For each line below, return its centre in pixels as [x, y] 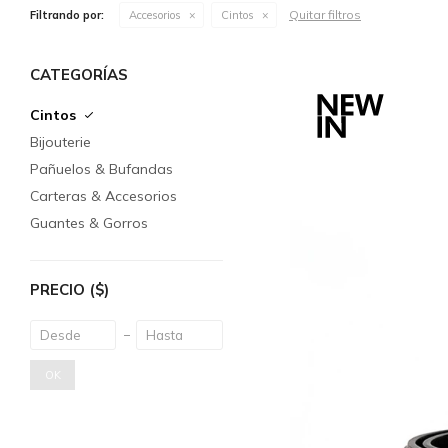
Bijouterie [60, 141]
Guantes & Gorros [89, 222]
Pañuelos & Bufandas [101, 168]
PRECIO [59, 289]
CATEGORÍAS [79, 74]
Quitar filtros [325, 14]
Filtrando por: [67, 14]
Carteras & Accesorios [103, 195]
